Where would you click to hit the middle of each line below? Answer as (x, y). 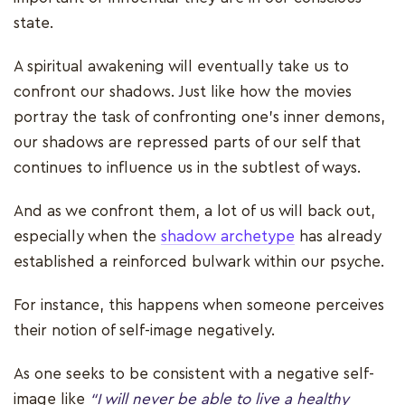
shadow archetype (228, 237)
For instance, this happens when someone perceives (199, 306)
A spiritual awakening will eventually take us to (181, 67)
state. (36, 24)
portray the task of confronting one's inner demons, (199, 118)
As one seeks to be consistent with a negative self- (194, 374)
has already (338, 237)
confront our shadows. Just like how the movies (183, 92)
